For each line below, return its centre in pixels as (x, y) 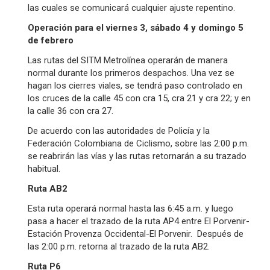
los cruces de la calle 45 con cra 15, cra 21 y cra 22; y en (139, 98)
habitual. (44, 169)
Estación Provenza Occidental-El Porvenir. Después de (135, 234)
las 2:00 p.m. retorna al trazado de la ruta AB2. (118, 246)
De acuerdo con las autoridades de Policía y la (118, 131)
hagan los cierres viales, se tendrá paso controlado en (135, 86)
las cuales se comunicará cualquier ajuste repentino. (131, 8)
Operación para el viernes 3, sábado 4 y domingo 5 (135, 28)
